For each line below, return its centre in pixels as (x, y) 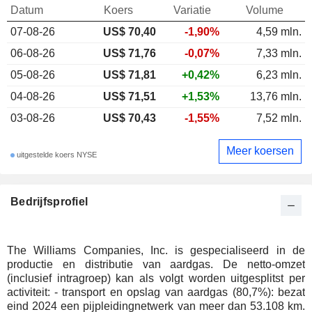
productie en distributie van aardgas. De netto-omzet (156, 264)
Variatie (192, 10)
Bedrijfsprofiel (49, 201)
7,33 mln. (279, 53)
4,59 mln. (279, 31)
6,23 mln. (279, 75)
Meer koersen (260, 151)
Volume (265, 10)
